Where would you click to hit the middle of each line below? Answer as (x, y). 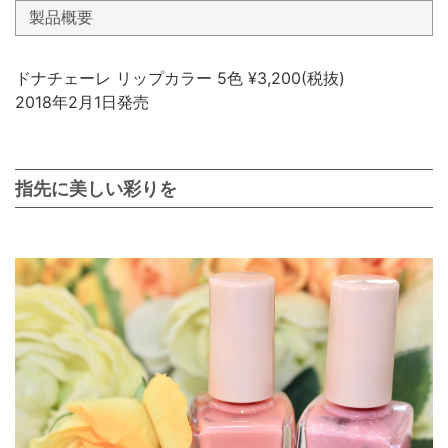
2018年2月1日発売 (82, 101)
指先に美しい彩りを (96, 188)
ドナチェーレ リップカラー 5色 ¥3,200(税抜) (180, 77)
